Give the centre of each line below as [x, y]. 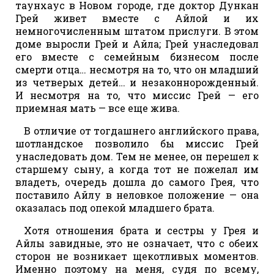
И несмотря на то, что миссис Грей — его [137, 95]
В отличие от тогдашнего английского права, [141, 130]
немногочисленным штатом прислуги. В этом [137, 31]
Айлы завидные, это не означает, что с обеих [137, 243]
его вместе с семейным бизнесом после [137, 56]
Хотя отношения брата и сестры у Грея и [141, 230]
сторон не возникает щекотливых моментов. [137, 256]
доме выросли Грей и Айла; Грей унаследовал [137, 43]
